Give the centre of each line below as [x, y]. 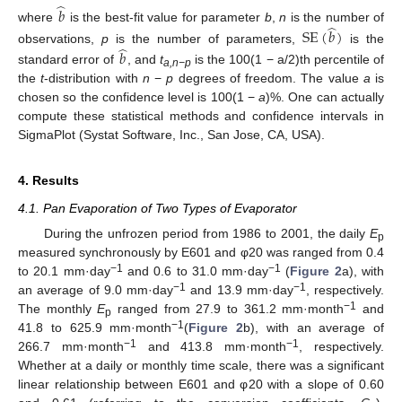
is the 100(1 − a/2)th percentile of [288, 59]
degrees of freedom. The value [268, 78]
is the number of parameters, [206, 38]
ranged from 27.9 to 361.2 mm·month [228, 309]
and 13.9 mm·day [240, 290]
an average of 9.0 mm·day [96, 290]
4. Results [48, 180]
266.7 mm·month [71, 347]
